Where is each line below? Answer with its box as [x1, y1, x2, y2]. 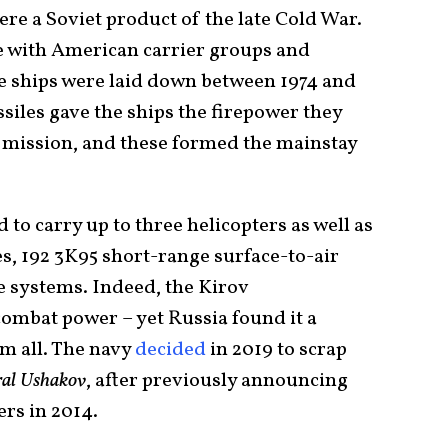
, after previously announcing [86, 366, 348, 395]
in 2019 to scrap [206, 335, 347, 364]
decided [135, 335, 206, 364]
